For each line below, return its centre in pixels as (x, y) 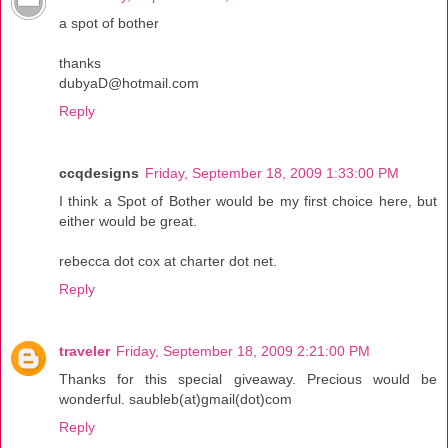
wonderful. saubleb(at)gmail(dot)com (175, 399)
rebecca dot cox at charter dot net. (168, 261)
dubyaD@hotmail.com (129, 83)
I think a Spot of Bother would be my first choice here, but (248, 201)
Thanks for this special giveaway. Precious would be (248, 379)
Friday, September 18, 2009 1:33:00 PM (272, 173)
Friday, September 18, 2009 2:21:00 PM (243, 351)
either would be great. (128, 221)
